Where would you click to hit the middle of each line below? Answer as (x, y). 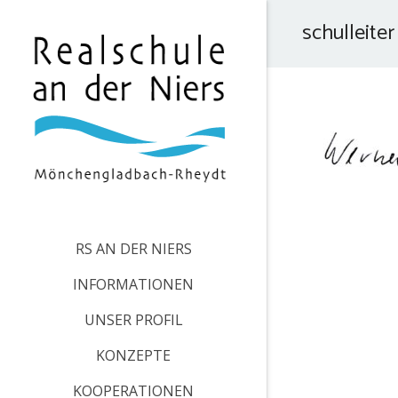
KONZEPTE (133, 355)
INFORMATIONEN (133, 284)
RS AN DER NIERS (133, 249)
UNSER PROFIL (133, 320)
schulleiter (348, 33)
